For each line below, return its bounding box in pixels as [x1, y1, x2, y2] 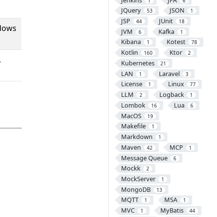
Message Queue [121, 153, 168, 162]
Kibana [121, 37, 141, 46]
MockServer [121, 174, 155, 184]
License [121, 79, 142, 89]
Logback [159, 90, 184, 99]
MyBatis [160, 206, 184, 215]
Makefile [121, 122, 146, 131]
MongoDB [121, 185, 151, 194]
